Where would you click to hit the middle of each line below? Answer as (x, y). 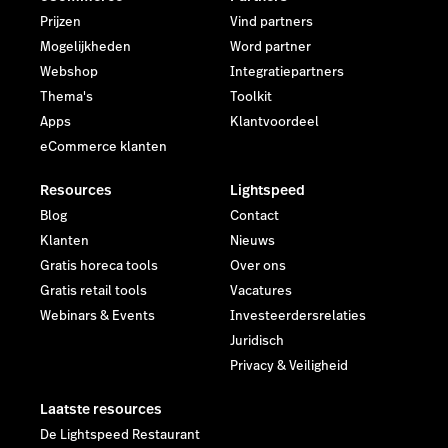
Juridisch (257, 340)
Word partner (270, 46)
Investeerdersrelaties (298, 315)
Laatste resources (101, 408)
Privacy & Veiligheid (289, 365)
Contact (254, 215)
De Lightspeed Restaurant (120, 434)
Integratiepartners (287, 71)
